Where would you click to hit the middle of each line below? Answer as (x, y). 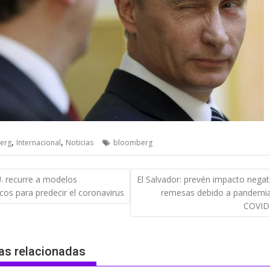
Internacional (38, 142)
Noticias (79, 142)
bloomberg (133, 142)
